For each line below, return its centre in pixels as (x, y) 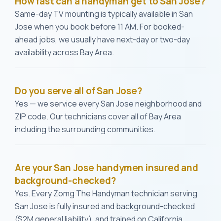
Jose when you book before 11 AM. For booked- (100, 27)
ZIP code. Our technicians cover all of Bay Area (98, 116)
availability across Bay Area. (64, 52)
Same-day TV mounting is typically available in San (104, 14)
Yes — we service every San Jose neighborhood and (108, 104)
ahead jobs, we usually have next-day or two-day (102, 39)
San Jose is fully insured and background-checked (105, 206)
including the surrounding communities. (85, 129)
